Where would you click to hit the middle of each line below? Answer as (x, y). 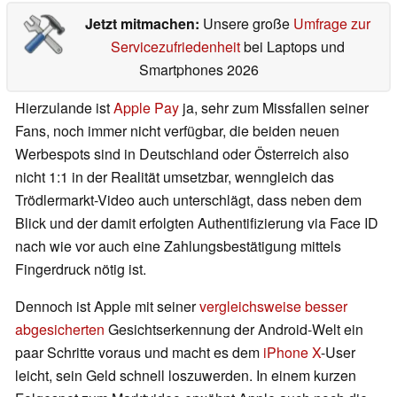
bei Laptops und (292, 47)
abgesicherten (60, 330)
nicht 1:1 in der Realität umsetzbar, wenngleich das (175, 177)
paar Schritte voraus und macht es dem (139, 353)
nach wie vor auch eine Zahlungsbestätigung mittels (178, 246)
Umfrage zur (331, 24)
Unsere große (248, 24)
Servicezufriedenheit (175, 47)
